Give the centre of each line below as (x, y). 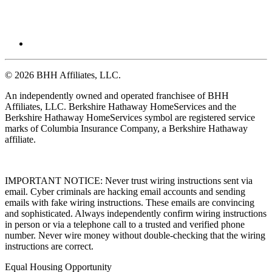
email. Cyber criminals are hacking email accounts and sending (125, 191)
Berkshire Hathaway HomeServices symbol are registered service (130, 117)
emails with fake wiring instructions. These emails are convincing (130, 202)
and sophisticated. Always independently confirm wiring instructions (136, 213)
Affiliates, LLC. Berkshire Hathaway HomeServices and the (121, 106)
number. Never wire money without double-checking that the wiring (135, 235)
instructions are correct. (49, 246)
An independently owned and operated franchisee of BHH (117, 95)
